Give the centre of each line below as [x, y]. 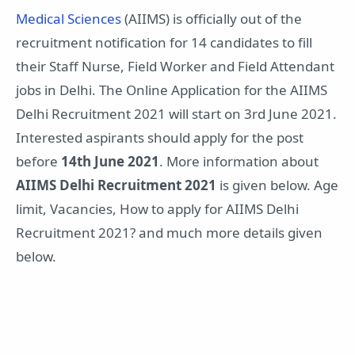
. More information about [239, 161]
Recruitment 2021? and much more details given [169, 232]
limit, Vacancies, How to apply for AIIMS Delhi [157, 208]
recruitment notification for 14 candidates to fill [164, 42]
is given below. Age [277, 185]
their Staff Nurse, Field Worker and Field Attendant [175, 66]
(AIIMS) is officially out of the [212, 18]
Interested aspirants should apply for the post [160, 137]
